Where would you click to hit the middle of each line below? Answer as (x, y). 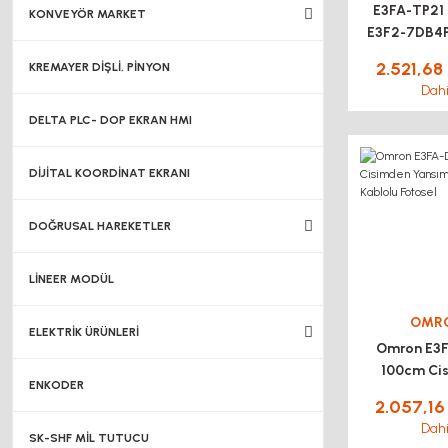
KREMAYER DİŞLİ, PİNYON (99, 67)
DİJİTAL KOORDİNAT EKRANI (109, 173)
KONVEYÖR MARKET (87, 14)
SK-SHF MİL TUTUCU (89, 438)
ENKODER (56, 385)
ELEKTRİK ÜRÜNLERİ (84, 332)
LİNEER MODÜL (71, 279)
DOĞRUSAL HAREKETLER (100, 226)
